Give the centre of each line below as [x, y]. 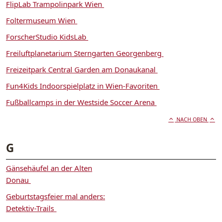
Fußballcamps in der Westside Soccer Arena [81, 102]
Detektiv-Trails [31, 208]
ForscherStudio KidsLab [47, 36]
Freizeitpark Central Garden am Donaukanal [82, 69]
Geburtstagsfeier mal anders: [55, 196]
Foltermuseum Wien [42, 20]
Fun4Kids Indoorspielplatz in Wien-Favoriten [83, 85]
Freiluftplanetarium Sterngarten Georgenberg [85, 53]
